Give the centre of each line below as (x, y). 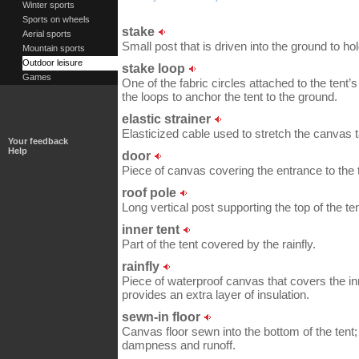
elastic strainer (168, 119)
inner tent (152, 229)
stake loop (155, 68)
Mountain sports (54, 48)
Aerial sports (47, 34)
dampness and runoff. (179, 345)
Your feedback (38, 141)
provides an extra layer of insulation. (216, 294)
